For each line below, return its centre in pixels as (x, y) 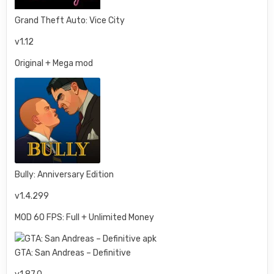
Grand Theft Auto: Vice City (70, 20)
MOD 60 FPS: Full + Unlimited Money (85, 217)
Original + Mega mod (54, 63)
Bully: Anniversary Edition (65, 175)
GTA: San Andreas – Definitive (73, 253)
